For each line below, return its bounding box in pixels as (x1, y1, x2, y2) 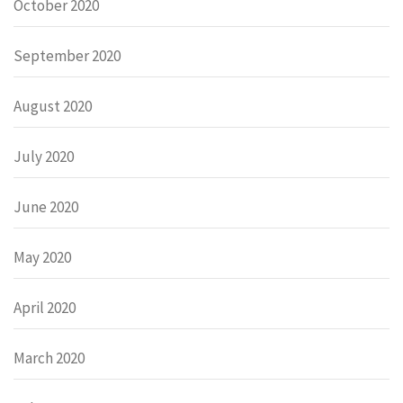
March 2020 (13, 347, 85, 368)
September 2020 (13, 45, 121, 66)
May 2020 (13, 246, 71, 267)
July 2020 (13, 146, 74, 166)
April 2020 (13, 297, 76, 318)
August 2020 (13, 95, 92, 116)
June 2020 (13, 196, 78, 217)
